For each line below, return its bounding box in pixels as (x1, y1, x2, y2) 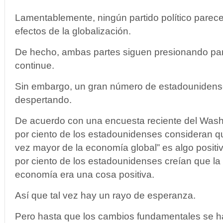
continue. (15, 60, 54, 71)
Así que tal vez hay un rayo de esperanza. (15, 190, 196, 201)
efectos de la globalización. (15, 26, 131, 36)
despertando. (15, 95, 72, 105)
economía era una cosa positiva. (15, 169, 154, 180)
